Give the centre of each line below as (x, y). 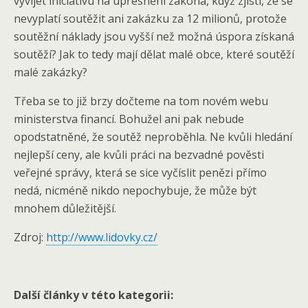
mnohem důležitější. (65, 208)
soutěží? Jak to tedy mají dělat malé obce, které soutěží (154, 54)
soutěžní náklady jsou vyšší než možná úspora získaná (154, 36)
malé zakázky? (51, 72)
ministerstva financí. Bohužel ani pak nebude (129, 119)
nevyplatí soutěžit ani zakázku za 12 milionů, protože (150, 19)
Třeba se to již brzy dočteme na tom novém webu (141, 101)
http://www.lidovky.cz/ (102, 237)
